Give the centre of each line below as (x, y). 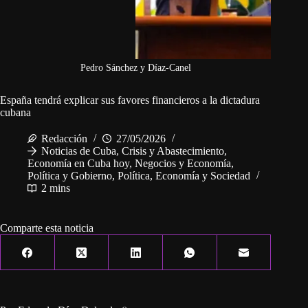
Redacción (64, 139)
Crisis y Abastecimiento (173, 151)
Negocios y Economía (183, 164)
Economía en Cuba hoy (78, 164)
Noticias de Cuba (79, 151)
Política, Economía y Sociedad (184, 176)
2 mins (56, 188)
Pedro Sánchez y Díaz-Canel (135, 68)
